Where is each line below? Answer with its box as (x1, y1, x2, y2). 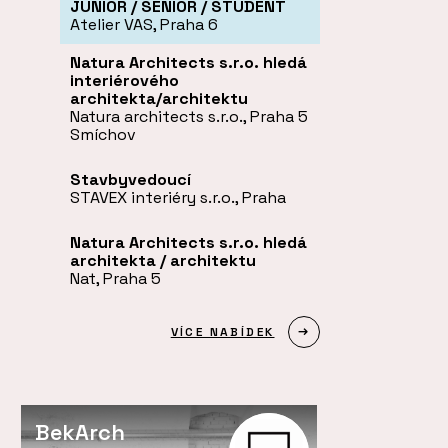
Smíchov (70, 123, 136, 145)
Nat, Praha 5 (70, 267, 161, 289)
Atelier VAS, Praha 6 (70, 13, 218, 35)
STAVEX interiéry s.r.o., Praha (70, 186, 286, 208)
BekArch (35, 417, 125, 446)
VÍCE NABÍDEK (170, 323, 275, 340)
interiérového (70, 69, 179, 91)
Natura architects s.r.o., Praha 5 (70, 105, 308, 127)
